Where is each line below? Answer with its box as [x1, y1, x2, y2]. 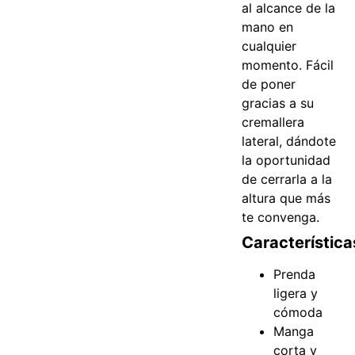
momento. [242, 57, 307, 74]
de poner [242, 76, 296, 93]
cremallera [242, 114, 305, 131]
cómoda [273, 304, 323, 321]
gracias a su [242, 95, 315, 112]
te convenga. [242, 209, 324, 226]
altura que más [242, 190, 331, 207]
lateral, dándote [242, 133, 337, 150]
